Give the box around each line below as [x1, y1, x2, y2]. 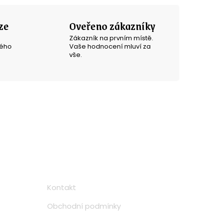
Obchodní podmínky [47, 201, 121, 212]
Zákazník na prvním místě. [69, 33, 153, 43]
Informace [47, 146, 94, 165]
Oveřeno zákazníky [69, 17, 155, 35]
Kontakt [47, 182, 76, 193]
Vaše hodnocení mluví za [69, 42, 151, 52]
